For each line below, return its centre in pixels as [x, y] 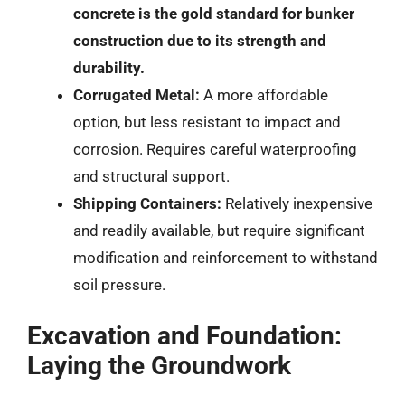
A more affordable [264, 94]
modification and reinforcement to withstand [226, 257]
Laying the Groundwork [159, 366]
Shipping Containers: [147, 203]
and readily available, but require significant [219, 230]
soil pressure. [119, 284]
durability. [109, 67]
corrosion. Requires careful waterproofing [215, 149]
